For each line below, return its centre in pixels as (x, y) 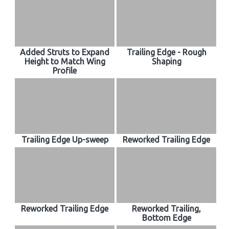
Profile (65, 70)
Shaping (166, 61)
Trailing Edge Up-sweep (65, 139)
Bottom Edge (166, 217)
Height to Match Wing (65, 61)
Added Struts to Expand (65, 52)
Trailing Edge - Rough (166, 52)
